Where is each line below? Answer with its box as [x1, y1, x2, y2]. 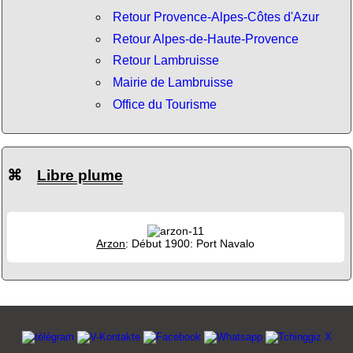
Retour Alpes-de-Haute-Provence [112, 32, 299, 46]
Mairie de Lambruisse [112, 75, 233, 89]
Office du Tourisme [112, 97, 217, 111]
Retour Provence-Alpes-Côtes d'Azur [112, 10, 319, 24]
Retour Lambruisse [112, 54, 219, 68]
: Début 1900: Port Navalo [125, 236, 255, 250]
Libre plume [36, 166, 123, 184]
